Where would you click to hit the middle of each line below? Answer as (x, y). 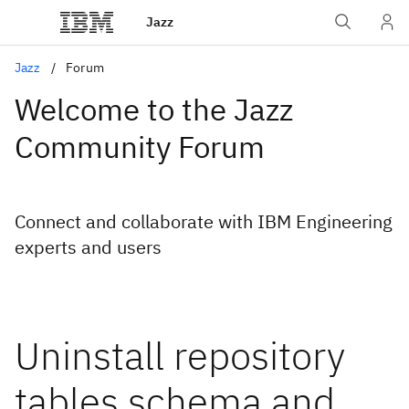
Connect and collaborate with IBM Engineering (204, 221)
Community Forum (140, 147)
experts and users (88, 247)
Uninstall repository (180, 356)
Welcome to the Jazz (154, 109)
